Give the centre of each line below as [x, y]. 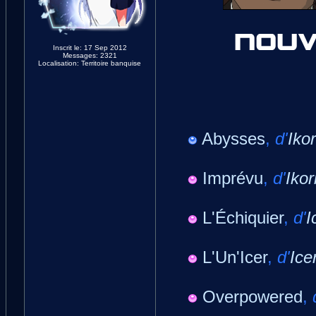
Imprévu [232, 178]
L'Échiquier [243, 218]
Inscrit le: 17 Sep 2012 [90, 48]
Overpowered [252, 297]
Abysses [233, 139]
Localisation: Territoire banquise [90, 63]
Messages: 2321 [90, 55]
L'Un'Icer [235, 257]
